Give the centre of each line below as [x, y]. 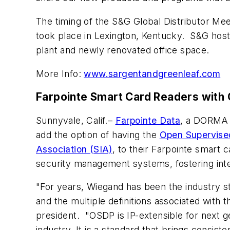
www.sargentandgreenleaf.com [152, 73]
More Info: [60, 73]
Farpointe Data [148, 120]
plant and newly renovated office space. [123, 50]
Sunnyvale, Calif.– [76, 120]
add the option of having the [98, 135]
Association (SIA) [74, 149]
